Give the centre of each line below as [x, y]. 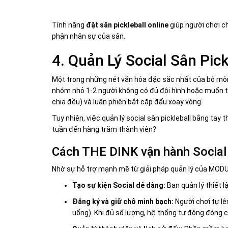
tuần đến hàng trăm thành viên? [104, 130]
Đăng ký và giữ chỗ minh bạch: [123, 202]
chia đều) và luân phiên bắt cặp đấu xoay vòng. [127, 102]
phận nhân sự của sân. [89, 36]
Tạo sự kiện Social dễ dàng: [119, 186]
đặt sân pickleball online [127, 25]
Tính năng [69, 25]
